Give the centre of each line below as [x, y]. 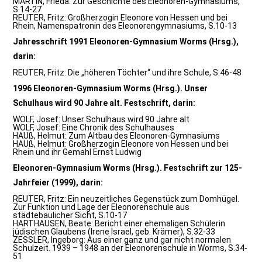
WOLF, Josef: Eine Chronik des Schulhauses [94, 127]
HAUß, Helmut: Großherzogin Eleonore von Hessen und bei [121, 144]
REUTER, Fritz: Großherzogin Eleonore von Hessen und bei [120, 18]
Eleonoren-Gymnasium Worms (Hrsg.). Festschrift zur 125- [128, 168]
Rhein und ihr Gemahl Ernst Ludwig [77, 152]
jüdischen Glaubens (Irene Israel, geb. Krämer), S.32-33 [114, 232]
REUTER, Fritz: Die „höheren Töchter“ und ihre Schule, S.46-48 [127, 73]
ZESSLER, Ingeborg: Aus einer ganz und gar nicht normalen [122, 240]
